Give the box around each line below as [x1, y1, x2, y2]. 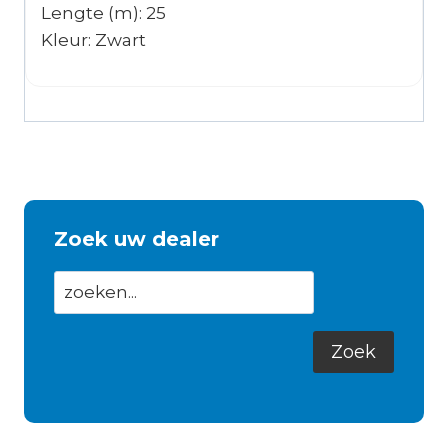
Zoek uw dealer [54, 227, 219, 252]
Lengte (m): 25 [41, 3, 166, 24]
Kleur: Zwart [41, 30, 146, 51]
